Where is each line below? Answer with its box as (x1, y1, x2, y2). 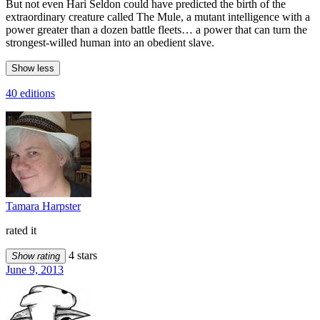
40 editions (6, 86, 55, 99)
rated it (6, 224, 36, 236)
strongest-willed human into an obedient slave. (6, 36, 214, 49)
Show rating (11, 250, 60, 261)
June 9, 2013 (6, 263, 64, 276)
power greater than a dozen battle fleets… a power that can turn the (6, 23, 307, 36)
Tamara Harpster (6, 199, 81, 212)
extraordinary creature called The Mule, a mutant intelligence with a (6, 10, 310, 23)
